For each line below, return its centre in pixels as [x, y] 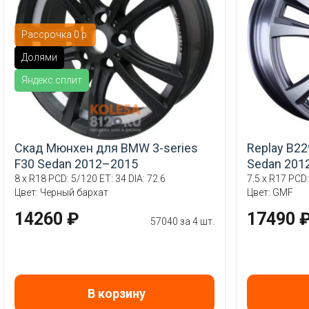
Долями [39, 57]
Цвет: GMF [270, 193]
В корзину [116, 294]
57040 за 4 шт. [183, 222]
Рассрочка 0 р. [55, 34]
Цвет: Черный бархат [61, 193]
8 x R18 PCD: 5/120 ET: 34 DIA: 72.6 [90, 179]
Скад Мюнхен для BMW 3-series [106, 148]
